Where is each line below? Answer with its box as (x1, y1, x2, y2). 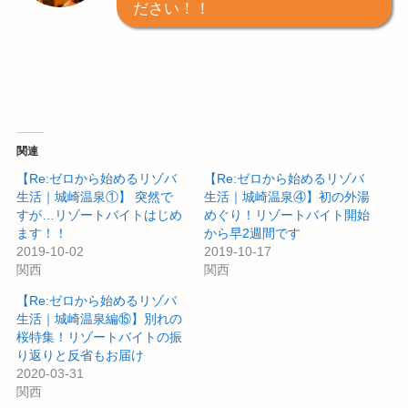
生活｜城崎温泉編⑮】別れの (15, 311, 182, 327)
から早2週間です (204, 226, 301, 241)
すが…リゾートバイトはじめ (15, 208, 182, 223)
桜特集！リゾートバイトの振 (15, 330, 182, 345)
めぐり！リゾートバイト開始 (204, 208, 370, 223)
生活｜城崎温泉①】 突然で (15, 189, 173, 205)
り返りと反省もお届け (15, 348, 144, 363)
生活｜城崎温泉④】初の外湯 (204, 189, 370, 205)
